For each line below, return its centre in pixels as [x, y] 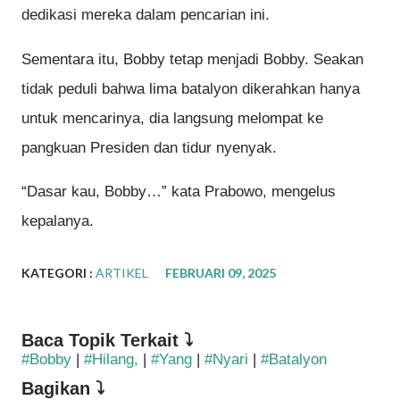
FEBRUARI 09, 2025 [221, 273]
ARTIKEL [122, 273]
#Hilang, [111, 360]
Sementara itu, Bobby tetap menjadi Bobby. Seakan [192, 59]
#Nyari [226, 360]
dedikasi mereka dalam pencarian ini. [146, 14]
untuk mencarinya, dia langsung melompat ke [172, 118]
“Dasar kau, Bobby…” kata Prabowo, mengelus [179, 192]
